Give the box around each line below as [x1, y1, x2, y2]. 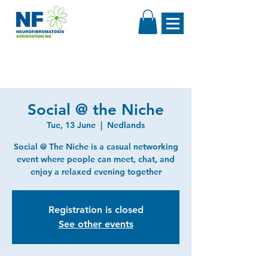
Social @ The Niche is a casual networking [13, 141, 178, 152]
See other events [58, 218, 133, 230]
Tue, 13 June [47, 119, 96, 130]
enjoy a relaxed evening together [30, 166, 162, 177]
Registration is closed [48, 203, 144, 215]
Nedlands [107, 119, 145, 130]
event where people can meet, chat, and [17, 153, 175, 165]
